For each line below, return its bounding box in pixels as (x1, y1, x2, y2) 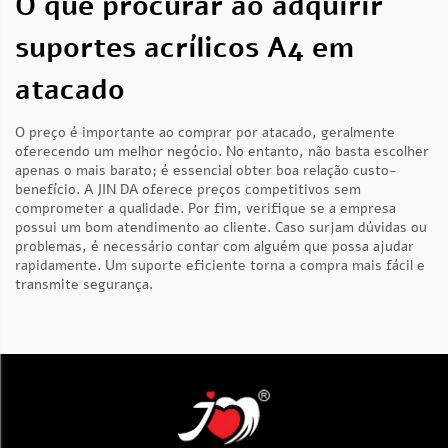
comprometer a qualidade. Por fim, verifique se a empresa (15, 199, 396, 218)
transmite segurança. (15, 275, 153, 294)
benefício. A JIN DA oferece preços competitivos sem (15, 180, 361, 199)
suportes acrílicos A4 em (15, 29, 354, 67)
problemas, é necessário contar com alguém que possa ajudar (15, 237, 414, 256)
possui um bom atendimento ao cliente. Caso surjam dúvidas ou (15, 218, 427, 237)
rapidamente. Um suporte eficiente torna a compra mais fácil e (15, 256, 425, 275)
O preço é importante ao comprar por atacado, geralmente (15, 123, 395, 142)
